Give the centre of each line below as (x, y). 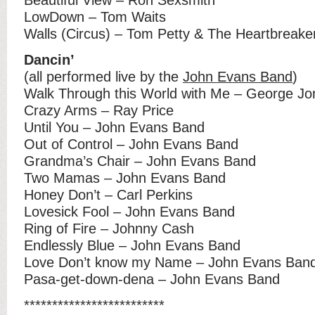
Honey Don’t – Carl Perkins (108, 194)
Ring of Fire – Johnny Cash (109, 228)
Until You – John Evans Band (114, 127)
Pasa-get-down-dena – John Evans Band (152, 279)
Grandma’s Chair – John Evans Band (140, 161)
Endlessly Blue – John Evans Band (132, 245)
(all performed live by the (103, 76)
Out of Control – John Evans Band (131, 144)
